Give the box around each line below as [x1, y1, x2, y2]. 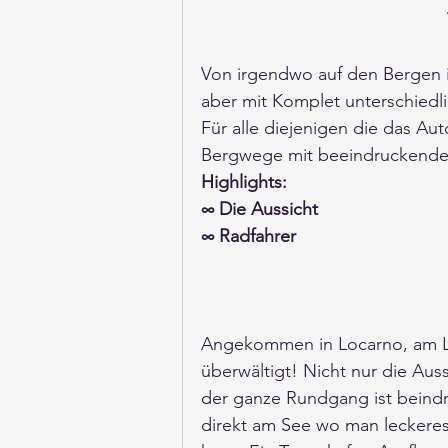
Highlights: [201, 171, 287, 194]
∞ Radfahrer [201, 225, 296, 248]
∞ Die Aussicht [201, 198, 318, 221]
